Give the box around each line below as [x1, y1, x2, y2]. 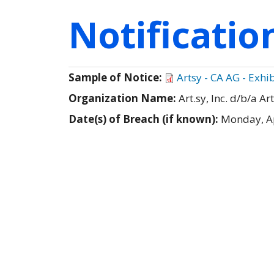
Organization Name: [68, 91, 179, 105]
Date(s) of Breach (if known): [68, 111, 221, 126]
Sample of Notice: [68, 70, 165, 84]
